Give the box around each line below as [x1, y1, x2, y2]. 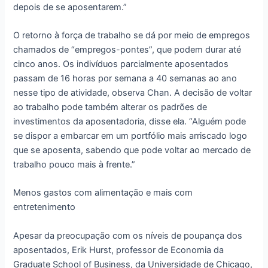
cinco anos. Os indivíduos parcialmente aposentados [13, 58, 229, 69]
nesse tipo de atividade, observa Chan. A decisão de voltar [13, 87, 252, 98]
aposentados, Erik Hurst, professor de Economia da [13, 244, 224, 255]
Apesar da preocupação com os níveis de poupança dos [13, 230, 243, 241]
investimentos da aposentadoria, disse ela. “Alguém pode [13, 115, 246, 127]
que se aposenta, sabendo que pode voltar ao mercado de [13, 144, 251, 156]
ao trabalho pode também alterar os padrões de [13, 101, 208, 112]
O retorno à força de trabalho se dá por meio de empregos [13, 29, 251, 41]
